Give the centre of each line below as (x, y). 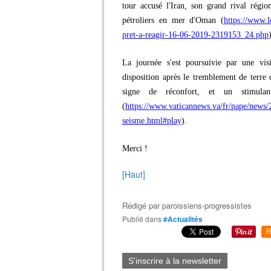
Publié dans (144, 219)
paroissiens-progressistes (207, 205)
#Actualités (183, 219)
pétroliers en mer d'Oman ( (173, 20)
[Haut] (134, 174)
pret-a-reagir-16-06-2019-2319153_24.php (195, 35)
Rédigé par (142, 205)
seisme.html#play (152, 121)
